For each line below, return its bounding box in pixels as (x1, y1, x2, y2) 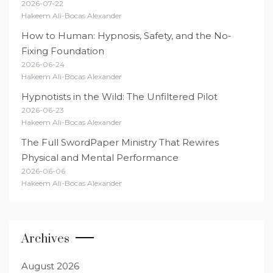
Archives (21, 231, 69, 247)
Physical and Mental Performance (21, 151, 179, 163)
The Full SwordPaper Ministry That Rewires (21, 136, 219, 148)
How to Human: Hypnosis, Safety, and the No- (21, 29, 232, 41)
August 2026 (21, 260, 79, 272)
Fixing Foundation (21, 44, 104, 57)
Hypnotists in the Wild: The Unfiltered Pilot (21, 90, 218, 102)
